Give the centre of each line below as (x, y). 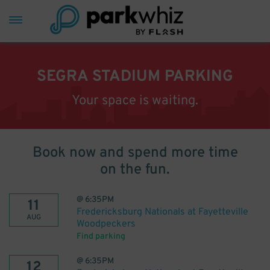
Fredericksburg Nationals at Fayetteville (162, 212)
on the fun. (135, 170)
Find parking (101, 237)
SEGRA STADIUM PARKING (135, 77)
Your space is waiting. (135, 101)
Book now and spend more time (135, 153)
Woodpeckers (106, 224)
